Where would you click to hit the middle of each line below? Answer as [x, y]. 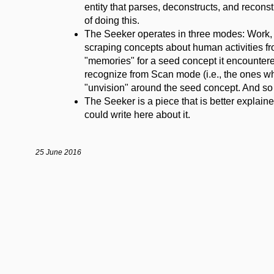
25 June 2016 [58, 152]
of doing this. [112, 20]
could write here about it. [137, 114]
